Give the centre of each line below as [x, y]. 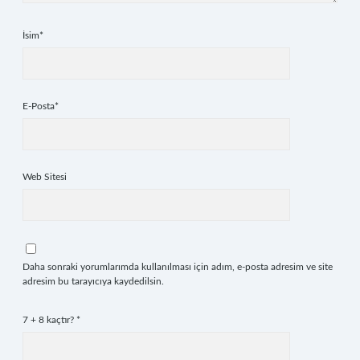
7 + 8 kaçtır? [49, 320]
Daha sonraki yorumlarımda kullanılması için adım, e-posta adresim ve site [178, 267]
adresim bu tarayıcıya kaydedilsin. [93, 281]
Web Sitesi [45, 177]
